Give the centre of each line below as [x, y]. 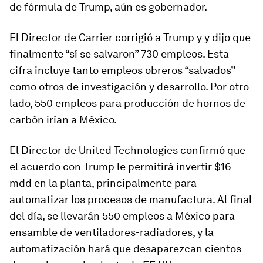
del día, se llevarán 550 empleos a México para [122, 216]
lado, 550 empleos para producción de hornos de [127, 103]
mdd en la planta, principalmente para [103, 183]
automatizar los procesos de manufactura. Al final [131, 199]
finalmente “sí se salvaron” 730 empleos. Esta [119, 54]
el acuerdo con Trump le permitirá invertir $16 [120, 166]
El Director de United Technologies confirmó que [127, 150]
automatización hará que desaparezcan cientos [125, 249]
